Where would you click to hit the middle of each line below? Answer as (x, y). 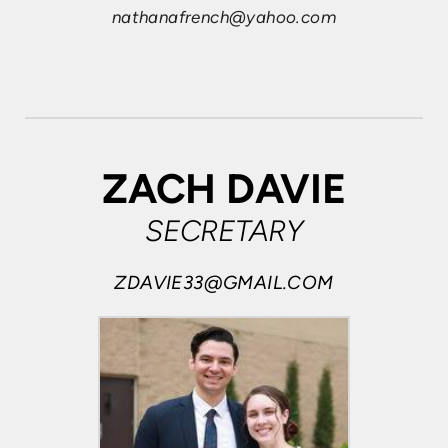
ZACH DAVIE (224, 188)
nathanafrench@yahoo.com (224, 17)
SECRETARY (224, 230)
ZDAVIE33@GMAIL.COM (224, 282)
